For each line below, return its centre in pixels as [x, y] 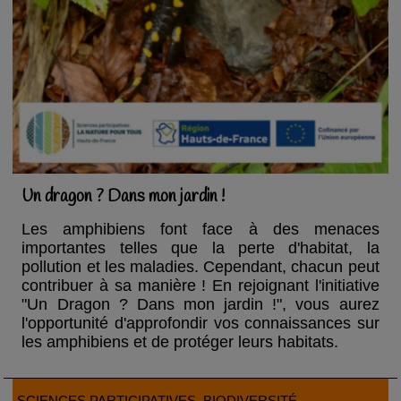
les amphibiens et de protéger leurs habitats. [180, 342]
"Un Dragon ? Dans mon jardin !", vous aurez [200, 305]
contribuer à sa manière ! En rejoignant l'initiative [200, 286]
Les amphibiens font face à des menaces [200, 230]
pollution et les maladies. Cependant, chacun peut [200, 267]
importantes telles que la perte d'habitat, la [200, 248]
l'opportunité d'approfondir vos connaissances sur [200, 324]
